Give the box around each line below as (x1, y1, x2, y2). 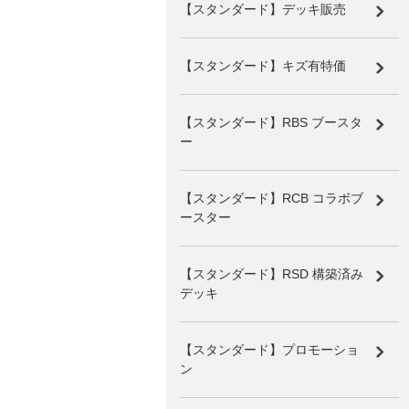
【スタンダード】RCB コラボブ (180, 190, 363, 205)
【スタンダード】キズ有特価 (180, 58, 346, 73)
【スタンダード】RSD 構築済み (180, 266, 363, 281)
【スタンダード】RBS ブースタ (180, 114, 362, 130)
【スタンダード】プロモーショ (180, 341, 359, 357)
